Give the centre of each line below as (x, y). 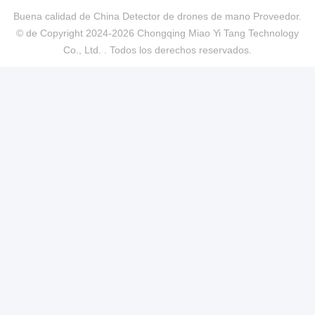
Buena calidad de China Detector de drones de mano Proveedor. (157, 17)
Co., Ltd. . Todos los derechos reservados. (157, 50)
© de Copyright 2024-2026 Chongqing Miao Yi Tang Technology (157, 33)
